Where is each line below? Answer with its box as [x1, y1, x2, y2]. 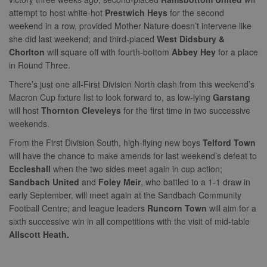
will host [9, 104, 41, 116]
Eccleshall [9, 162, 53, 175]
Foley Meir [98, 175, 141, 188]
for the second [170, 6, 224, 18]
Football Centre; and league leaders [9, 201, 147, 214]
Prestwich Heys [105, 6, 170, 18]
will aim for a [209, 201, 256, 214]
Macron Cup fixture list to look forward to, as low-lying [9, 91, 213, 103]
